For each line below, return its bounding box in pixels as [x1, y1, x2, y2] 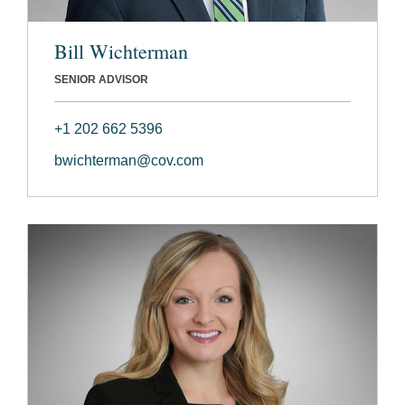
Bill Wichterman [54, 37, 188, 64]
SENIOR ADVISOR [54, 72, 148, 86]
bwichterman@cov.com [54, 152, 203, 168]
